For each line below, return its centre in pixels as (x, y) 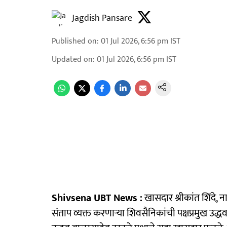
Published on (74, 41)
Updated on (72, 60)
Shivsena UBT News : (97, 198)
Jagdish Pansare (102, 18)
